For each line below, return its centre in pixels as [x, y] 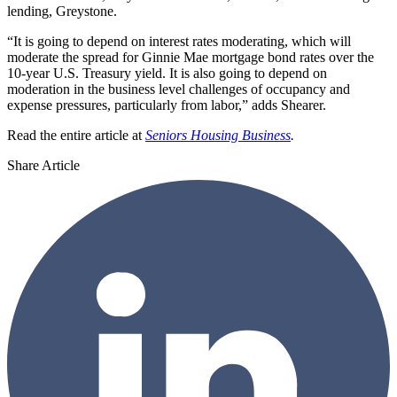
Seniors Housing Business [218, 136]
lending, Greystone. [62, 12]
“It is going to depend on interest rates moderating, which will [179, 42]
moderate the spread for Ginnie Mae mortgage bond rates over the [191, 58]
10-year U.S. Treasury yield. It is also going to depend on [167, 74]
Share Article [43, 166]
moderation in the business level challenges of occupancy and [179, 90]
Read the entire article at [74, 136]
